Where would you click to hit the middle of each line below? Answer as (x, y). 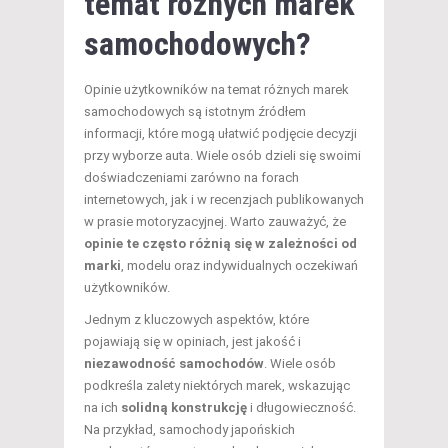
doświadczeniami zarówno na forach (191, 178)
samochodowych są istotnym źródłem (195, 112)
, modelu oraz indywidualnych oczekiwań (239, 266)
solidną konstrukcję (184, 408)
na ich (102, 408)
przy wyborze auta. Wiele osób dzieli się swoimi (222, 156)
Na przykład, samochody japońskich (189, 430)
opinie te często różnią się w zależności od (220, 244)
